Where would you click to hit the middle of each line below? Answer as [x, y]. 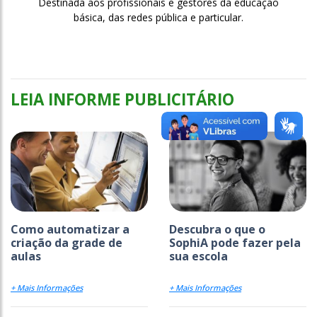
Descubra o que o [217, 230]
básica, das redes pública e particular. [158, 18]
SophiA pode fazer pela [235, 243]
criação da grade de [67, 243]
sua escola [198, 257]
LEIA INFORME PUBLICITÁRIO [122, 100]
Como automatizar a [70, 230]
